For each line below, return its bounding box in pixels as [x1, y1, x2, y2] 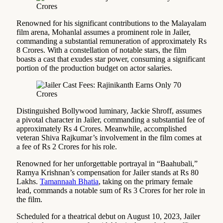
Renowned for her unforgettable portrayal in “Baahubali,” [16, 159, 198, 168]
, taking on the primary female [99, 177, 193, 186]
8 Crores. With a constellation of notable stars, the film [16, 45, 186, 54]
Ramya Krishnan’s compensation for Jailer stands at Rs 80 [16, 168, 199, 177]
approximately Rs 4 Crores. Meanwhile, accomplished [16, 124, 187, 133]
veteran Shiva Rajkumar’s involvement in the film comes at [16, 133, 202, 142]
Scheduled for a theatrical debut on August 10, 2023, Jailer [16, 212, 200, 221]
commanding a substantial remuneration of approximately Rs [16, 36, 207, 45]
